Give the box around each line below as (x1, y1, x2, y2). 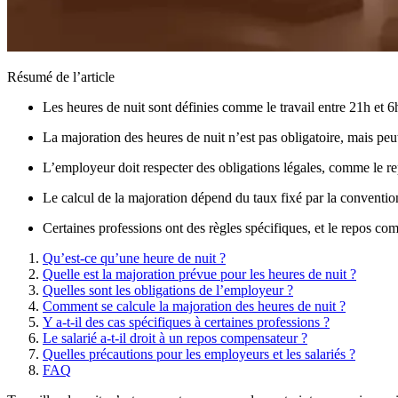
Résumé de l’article (7, 68, 115, 84)
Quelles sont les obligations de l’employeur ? (43, 282, 293, 298)
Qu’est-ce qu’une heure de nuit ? (43, 250, 226, 266)
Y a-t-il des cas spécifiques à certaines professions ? (43, 314, 330, 330)
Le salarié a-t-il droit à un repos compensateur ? (43, 330, 307, 346)
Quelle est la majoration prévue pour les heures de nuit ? (43, 266, 356, 282)
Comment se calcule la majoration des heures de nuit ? (43, 298, 346, 314)
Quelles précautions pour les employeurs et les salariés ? (43, 346, 355, 362)
